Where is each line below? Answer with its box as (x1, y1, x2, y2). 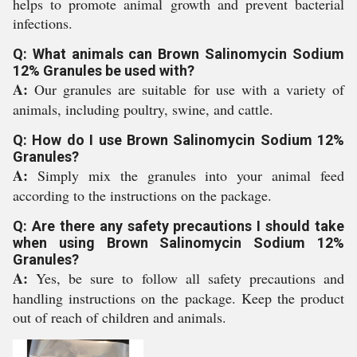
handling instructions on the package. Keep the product (13, 288, 344, 308)
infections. (13, 14, 73, 33)
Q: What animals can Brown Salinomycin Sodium (13, 45, 344, 62)
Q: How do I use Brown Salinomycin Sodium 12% (13, 131, 344, 148)
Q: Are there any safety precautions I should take (13, 218, 344, 234)
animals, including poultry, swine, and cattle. (13, 100, 273, 119)
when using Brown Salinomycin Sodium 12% (13, 234, 344, 251)
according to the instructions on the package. (13, 186, 272, 205)
